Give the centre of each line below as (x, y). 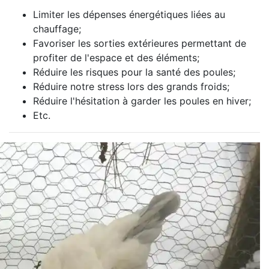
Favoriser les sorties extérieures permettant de (140, 43)
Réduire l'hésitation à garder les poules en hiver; (142, 101)
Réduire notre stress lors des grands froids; (131, 86)
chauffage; (57, 29)
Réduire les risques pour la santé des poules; (134, 72)
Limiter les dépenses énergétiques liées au (129, 14)
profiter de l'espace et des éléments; (116, 58)
